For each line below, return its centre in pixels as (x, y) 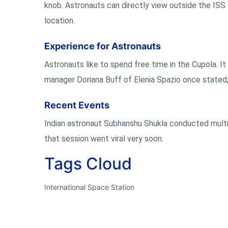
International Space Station (89, 187)
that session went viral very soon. (104, 139)
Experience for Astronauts (103, 46)
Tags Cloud (88, 164)
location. (60, 21)
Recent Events (77, 105)
